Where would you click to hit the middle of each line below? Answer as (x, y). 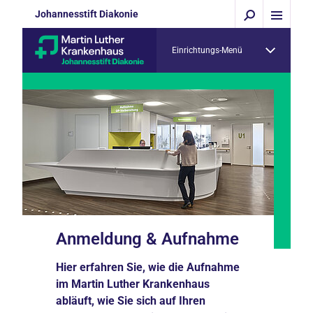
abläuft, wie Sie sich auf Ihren (131, 301)
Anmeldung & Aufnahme (147, 239)
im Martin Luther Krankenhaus (133, 284)
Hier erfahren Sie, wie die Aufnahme (148, 267)
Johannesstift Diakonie (87, 14)
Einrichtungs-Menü (207, 50)
